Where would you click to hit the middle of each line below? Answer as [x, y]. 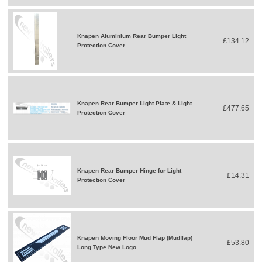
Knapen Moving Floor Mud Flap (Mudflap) [135, 237]
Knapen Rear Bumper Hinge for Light [130, 170]
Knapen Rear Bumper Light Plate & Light [135, 103]
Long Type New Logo [107, 247]
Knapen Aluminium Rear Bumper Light [132, 36]
